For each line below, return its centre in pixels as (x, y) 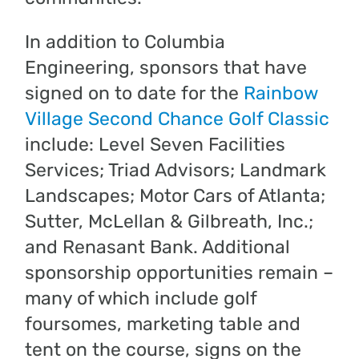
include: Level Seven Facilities (155, 144)
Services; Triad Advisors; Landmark (176, 169)
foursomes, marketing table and (163, 323)
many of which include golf (141, 298)
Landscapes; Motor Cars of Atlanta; (175, 195)
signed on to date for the (135, 93)
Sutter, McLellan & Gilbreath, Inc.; (169, 221)
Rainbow (281, 93)
